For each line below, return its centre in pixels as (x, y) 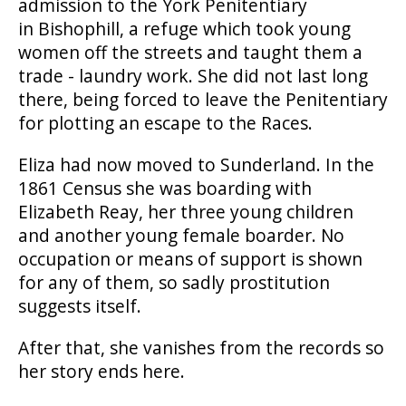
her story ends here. (104, 371)
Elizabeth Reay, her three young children (186, 211)
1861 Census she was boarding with (165, 188)
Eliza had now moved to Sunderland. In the (196, 164)
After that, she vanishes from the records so (201, 347)
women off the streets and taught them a (190, 52)
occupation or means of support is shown (190, 258)
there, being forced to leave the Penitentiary (203, 99)
